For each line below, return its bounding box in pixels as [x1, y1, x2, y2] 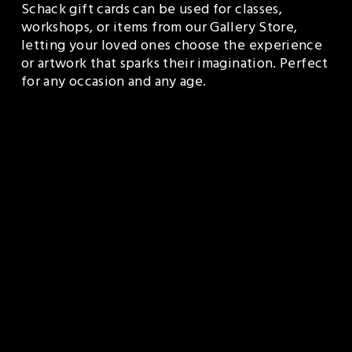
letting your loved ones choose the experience [20, 34, 323, 61]
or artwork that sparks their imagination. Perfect [20, 52, 328, 79]
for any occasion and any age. [20, 70, 207, 97]
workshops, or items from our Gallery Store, [20, 16, 298, 43]
